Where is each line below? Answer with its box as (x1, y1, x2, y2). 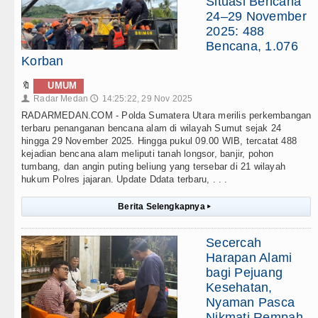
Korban (21, 54, 64, 69)
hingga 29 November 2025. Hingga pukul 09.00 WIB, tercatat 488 (21, 136, 297, 147)
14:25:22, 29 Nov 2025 (102, 94, 193, 104)
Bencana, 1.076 (206, 39, 298, 54)
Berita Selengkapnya (118, 202, 207, 212)
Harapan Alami (206, 251, 292, 265)
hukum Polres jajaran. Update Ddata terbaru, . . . (21, 174, 228, 185)
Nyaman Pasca (206, 295, 295, 310)
